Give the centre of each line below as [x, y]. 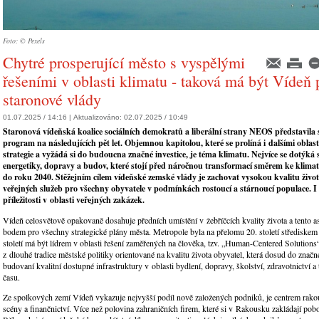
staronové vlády [52, 99]
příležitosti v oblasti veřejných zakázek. [74, 200]
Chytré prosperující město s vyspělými [124, 62]
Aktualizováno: [99, 117]
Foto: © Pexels [24, 41]
